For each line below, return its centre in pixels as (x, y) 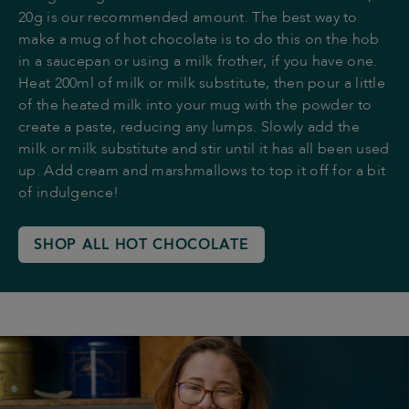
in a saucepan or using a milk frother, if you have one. (198, 63)
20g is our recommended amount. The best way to (188, 19)
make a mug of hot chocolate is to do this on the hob (199, 41)
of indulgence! (69, 194)
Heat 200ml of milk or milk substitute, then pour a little (202, 84)
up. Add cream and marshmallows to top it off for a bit (202, 172)
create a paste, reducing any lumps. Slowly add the (189, 128)
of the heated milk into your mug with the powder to (195, 106)
